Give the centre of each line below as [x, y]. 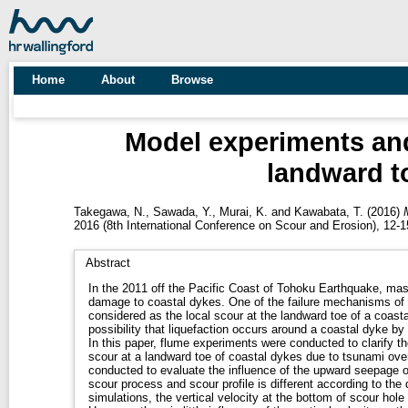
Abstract [107, 262]
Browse [192, 80]
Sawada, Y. [182, 211]
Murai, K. [243, 211]
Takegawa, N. [109, 211]
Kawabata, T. [328, 211]
